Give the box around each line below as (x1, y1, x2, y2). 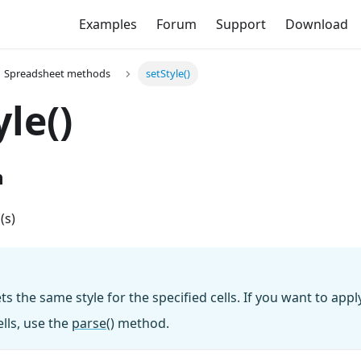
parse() (72, 314, 114, 333)
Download (284, 15, 348, 33)
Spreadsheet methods (3, 66, 110, 81)
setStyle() (146, 66, 191, 81)
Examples (78, 15, 137, 33)
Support (215, 15, 266, 33)
